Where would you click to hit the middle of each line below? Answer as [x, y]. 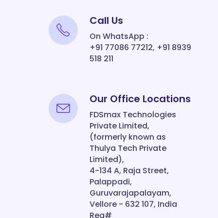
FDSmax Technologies [133, 115]
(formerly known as [128, 137]
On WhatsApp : [119, 36]
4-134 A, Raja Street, [129, 171]
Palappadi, [111, 182]
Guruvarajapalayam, [130, 193]
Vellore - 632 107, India [133, 204]
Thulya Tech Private [128, 148]
